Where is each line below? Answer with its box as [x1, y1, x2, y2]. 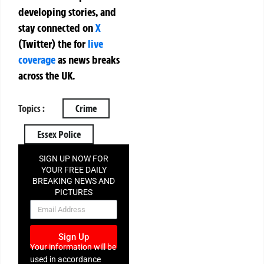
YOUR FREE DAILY [41, 164, 107, 174]
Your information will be [30, 242, 116, 252]
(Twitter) [18, 37, 58, 51]
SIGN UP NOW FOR [39, 153, 109, 163]
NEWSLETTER [48, 198, 100, 208]
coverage [18, 52, 55, 67]
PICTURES [55, 187, 93, 197]
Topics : [18, 102, 45, 114]
